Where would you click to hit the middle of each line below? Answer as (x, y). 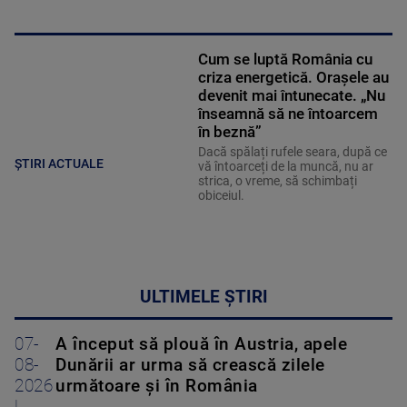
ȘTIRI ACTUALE (59, 164)
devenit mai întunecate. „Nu (291, 95)
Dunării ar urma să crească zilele (190, 365)
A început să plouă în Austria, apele (201, 344)
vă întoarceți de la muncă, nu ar (285, 166)
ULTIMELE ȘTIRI (203, 297)
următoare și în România (157, 386)
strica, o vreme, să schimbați (277, 180)
